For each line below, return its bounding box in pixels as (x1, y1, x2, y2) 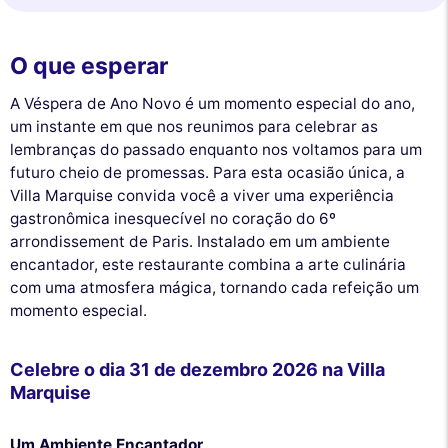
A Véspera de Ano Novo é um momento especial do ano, (10, 94, 415, 114)
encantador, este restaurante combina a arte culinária (10, 255, 406, 275)
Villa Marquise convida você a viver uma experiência (10, 186, 394, 206)
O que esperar (10, 51, 168, 80)
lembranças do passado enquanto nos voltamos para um (10, 140, 422, 160)
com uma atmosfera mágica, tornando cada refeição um (10, 278, 419, 298)
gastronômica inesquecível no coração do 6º (10, 209, 336, 229)
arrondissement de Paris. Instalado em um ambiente (10, 232, 390, 252)
